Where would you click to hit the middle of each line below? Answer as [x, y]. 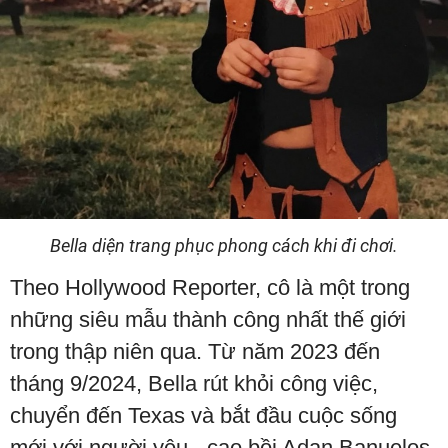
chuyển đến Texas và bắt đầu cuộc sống [203, 415]
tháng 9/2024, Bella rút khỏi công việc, [194, 383]
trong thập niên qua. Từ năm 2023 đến [195, 351]
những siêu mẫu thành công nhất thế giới [208, 319]
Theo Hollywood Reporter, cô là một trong [210, 287]
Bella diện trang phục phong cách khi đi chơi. [224, 245]
